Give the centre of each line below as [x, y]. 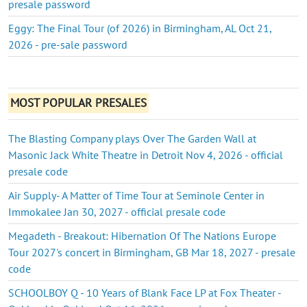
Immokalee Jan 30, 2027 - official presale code [117, 211]
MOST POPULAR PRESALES [79, 103]
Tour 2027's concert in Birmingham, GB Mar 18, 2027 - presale [152, 252]
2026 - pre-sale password [68, 44]
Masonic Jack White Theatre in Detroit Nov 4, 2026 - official [146, 155]
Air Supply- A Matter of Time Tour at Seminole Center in [136, 195]
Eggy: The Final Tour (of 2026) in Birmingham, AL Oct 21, [140, 28]
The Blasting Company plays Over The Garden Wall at [132, 138]
